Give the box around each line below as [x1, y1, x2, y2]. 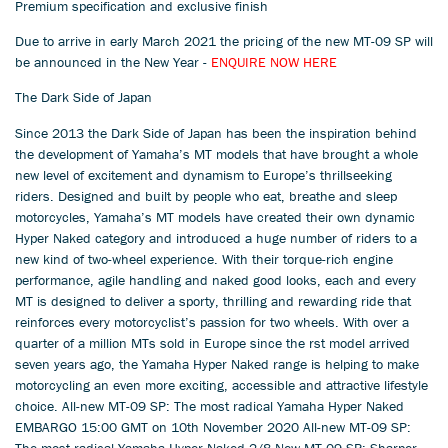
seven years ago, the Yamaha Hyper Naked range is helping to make [15, 354, 419, 373]
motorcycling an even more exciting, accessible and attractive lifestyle [15, 375, 428, 394]
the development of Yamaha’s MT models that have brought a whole [15, 144, 418, 163]
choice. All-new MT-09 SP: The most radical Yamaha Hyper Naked [15, 396, 404, 415]
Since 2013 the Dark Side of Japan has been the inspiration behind [15, 123, 417, 142]
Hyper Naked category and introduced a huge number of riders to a [15, 228, 417, 247]
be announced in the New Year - [15, 53, 211, 72]
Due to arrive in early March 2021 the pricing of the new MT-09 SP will [15, 32, 433, 51]
